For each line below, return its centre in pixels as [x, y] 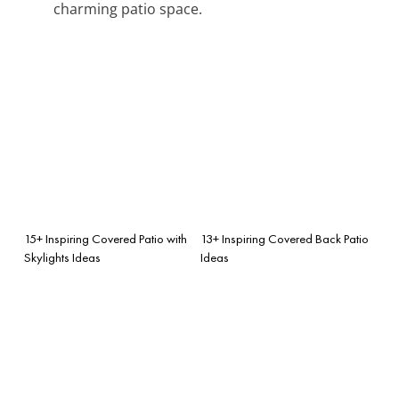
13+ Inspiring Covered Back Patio [285, 238]
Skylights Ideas [62, 257]
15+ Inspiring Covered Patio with [106, 238]
